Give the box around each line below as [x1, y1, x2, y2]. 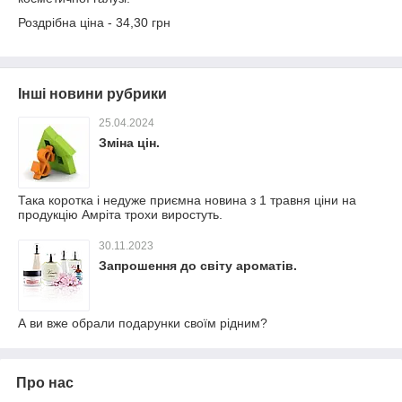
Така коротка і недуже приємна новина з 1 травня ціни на [18, 193, 356, 207]
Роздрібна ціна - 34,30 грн [18, 15, 170, 30]
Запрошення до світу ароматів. [99, 258, 297, 273]
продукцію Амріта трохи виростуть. [18, 207, 223, 222]
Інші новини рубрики [18, 86, 167, 101]
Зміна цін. [99, 135, 160, 150]
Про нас [16, 375, 74, 390]
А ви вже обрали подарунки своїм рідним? [18, 316, 267, 330]
